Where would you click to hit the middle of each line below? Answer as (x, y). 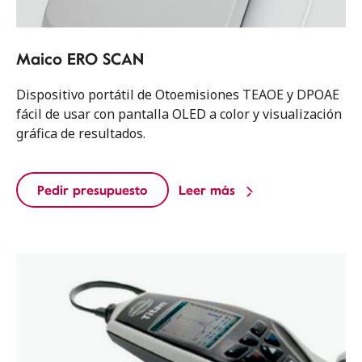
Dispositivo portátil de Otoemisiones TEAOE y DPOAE (178, 95)
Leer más (207, 190)
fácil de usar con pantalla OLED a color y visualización (179, 114)
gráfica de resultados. (81, 133)
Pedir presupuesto (93, 190)
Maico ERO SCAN (80, 58)
